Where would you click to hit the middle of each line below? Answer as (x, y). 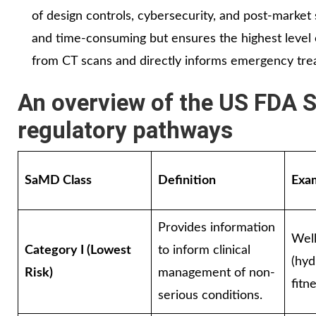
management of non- (217, 273)
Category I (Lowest (78, 250)
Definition (187, 180)
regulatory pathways (125, 130)
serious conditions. (210, 295)
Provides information (217, 227)
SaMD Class (58, 180)
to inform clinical (204, 250)
